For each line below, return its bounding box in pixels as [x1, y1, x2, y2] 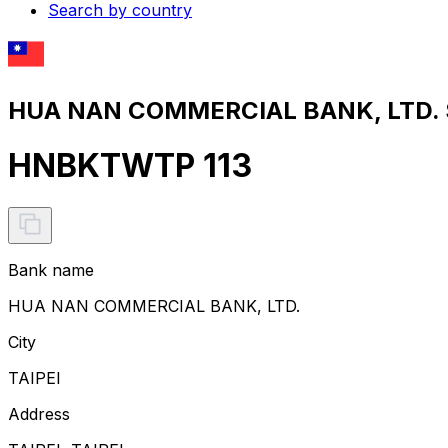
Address [8, 403, 70, 424]
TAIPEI [8, 367, 61, 388]
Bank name [8, 259, 94, 280]
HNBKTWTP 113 [8, 146, 252, 186]
